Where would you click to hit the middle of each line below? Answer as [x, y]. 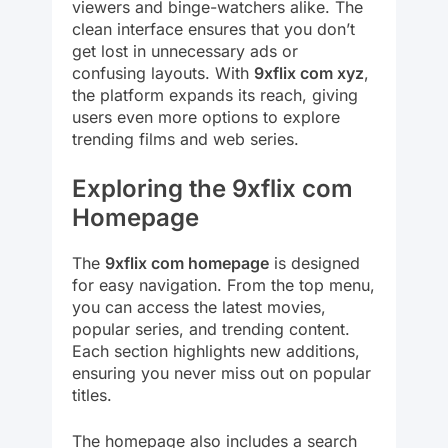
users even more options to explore [206, 116]
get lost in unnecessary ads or [185, 50]
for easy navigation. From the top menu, [223, 284]
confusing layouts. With [163, 72]
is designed [314, 262]
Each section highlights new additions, [216, 350]
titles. [92, 394]
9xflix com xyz [309, 72]
